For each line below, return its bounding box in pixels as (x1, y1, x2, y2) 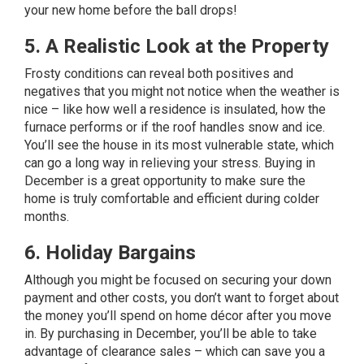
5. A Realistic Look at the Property (24, 35, 329, 58)
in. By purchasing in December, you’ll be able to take (24, 326, 317, 341)
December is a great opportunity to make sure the (24, 173, 305, 188)
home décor (175, 308, 243, 323)
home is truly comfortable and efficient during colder (24, 191, 319, 206)
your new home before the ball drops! (24, 2, 237, 18)
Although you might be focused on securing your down (24, 272, 331, 288)
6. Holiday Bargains (24, 241, 196, 264)
